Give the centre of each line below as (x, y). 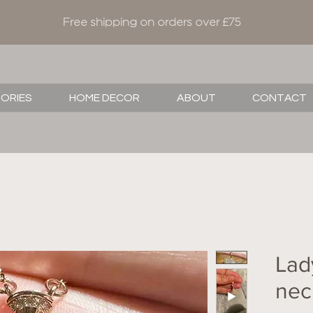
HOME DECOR (104, 98)
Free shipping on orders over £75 (152, 22)
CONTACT (279, 98)
